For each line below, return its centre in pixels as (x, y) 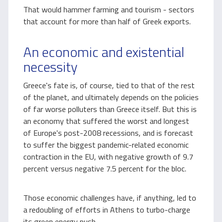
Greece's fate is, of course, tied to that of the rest (109, 85)
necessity (50, 67)
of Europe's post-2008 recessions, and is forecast (108, 133)
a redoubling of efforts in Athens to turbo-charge (107, 210)
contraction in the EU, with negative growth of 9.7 (108, 157)
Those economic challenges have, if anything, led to (110, 198)
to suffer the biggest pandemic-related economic (106, 145)
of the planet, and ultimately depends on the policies (111, 97)
